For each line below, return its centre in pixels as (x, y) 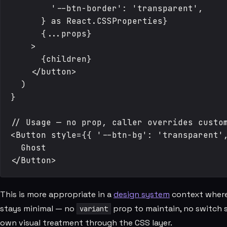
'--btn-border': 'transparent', (107, 8)
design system (142, 194)
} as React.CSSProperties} (89, 21)
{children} (51, 59)
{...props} (51, 34)
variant (93, 209)
